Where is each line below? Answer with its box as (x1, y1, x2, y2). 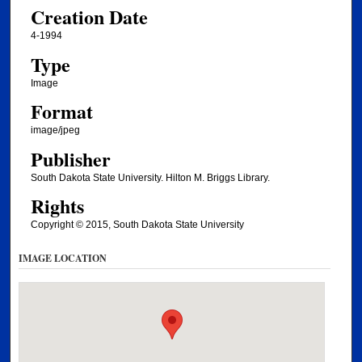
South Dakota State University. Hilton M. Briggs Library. (30, 171, 270, 183)
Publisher (30, 144, 111, 173)
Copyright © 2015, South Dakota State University (30, 219, 244, 231)
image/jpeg (30, 124, 80, 137)
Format (30, 97, 93, 126)
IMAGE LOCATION (19, 250, 107, 265)
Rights (30, 192, 84, 221)
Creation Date (30, 2, 148, 32)
